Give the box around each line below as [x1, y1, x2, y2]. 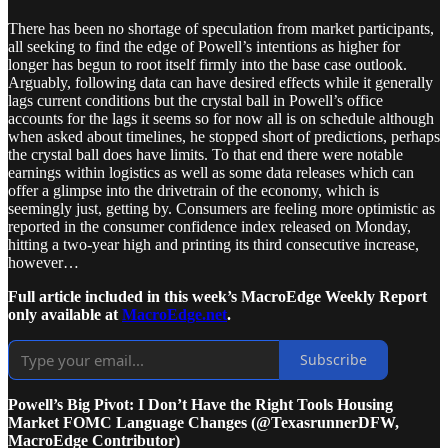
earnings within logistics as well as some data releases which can [8, 163, 414, 181]
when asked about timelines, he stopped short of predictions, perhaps [8, 127, 440, 145]
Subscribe [300, 350, 367, 370]
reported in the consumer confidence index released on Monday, [8, 217, 411, 235]
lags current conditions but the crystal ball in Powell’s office [8, 91, 383, 109]
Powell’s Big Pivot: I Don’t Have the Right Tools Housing [8, 395, 393, 413]
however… [8, 253, 79, 271]
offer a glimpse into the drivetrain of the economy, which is [8, 181, 379, 199]
